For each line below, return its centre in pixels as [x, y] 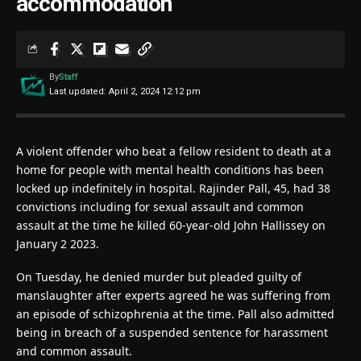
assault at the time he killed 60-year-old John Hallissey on [171, 225]
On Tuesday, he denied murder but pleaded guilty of [159, 276]
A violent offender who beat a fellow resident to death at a [174, 151]
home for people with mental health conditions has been [170, 169]
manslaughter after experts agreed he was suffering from [173, 295]
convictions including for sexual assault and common [160, 206]
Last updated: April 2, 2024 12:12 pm [124, 91]
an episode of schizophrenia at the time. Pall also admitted [175, 313]
